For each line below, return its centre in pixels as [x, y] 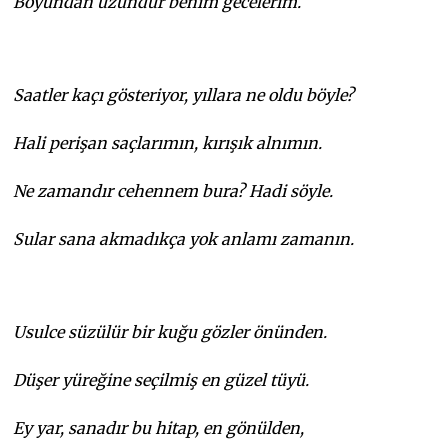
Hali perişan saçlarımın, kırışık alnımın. [168, 142]
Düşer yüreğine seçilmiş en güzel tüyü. [161, 379]
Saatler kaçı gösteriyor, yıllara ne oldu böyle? [184, 94]
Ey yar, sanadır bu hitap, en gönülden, [159, 427]
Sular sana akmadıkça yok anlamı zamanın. [184, 238]
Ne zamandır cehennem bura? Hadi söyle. [173, 190]
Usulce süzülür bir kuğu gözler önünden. [170, 331]
